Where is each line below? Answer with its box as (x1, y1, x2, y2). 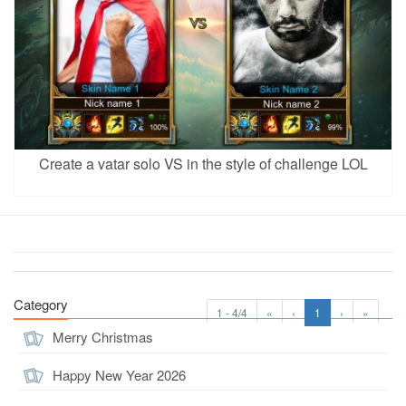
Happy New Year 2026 (49, 364, 186, 384)
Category (14, 295, 68, 314)
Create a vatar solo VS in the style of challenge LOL (38, 152, 368, 174)
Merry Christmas (49, 327, 153, 347)
